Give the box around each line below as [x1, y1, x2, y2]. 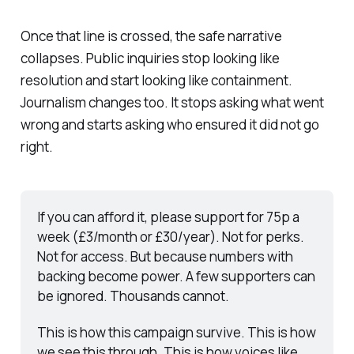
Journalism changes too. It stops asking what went [20, 93, 324, 112]
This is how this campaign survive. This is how [36, 323, 316, 342]
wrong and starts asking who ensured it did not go [20, 115, 319, 134]
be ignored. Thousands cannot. [36, 287, 229, 306]
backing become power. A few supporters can [36, 267, 315, 286]
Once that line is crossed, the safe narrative [20, 27, 282, 46]
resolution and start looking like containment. [20, 71, 292, 90]
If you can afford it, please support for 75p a [36, 208, 299, 227]
